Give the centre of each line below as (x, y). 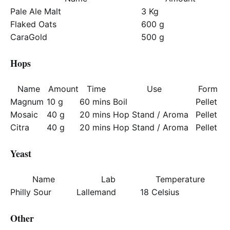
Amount (63, 89)
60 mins (95, 102)
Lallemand (96, 192)
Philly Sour (31, 192)
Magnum (27, 102)
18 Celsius (160, 192)
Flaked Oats (33, 24)
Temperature (180, 179)
